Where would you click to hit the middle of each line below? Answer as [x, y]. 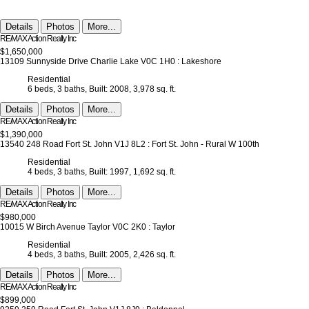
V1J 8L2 [130, 144]
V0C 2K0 [129, 227]
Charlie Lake [116, 62]
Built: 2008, [110, 89]
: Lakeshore [199, 62]
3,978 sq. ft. [154, 89]
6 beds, [41, 89]
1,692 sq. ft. [154, 172]
